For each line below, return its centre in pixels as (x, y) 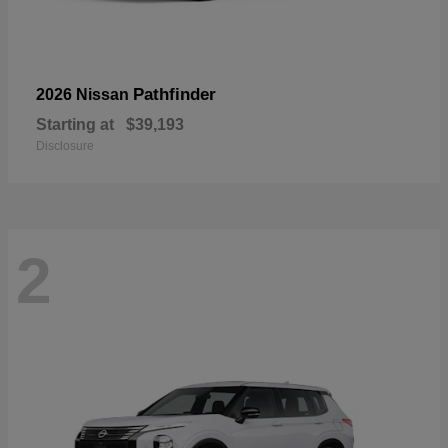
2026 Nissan (84, 94)
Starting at (75, 124)
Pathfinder (174, 94)
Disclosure (65, 145)
